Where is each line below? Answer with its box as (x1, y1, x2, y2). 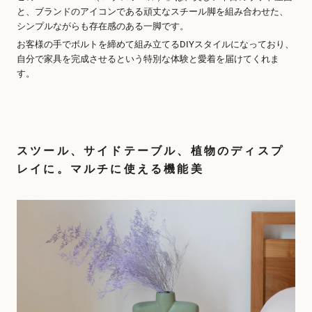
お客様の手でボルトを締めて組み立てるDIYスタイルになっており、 (17, 39, 294, 50)
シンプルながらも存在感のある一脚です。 (17, 20, 189, 31)
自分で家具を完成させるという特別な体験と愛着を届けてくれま (17, 54, 279, 65)
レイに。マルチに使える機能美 (17, 162, 204, 175)
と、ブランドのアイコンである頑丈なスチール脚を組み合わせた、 (17, 6, 288, 17)
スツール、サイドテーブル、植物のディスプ (17, 143, 284, 157)
